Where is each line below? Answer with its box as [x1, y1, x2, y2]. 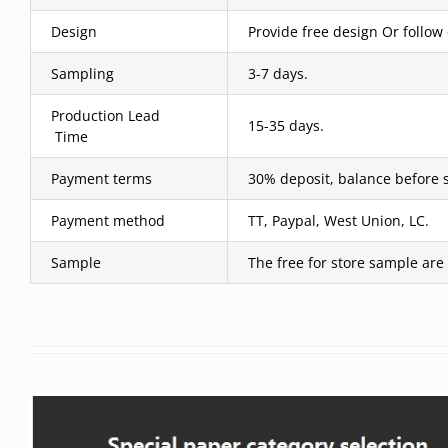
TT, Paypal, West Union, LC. [248, 211, 429, 230]
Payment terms [51, 169, 152, 188]
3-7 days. [248, 64, 308, 83]
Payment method [51, 211, 165, 230]
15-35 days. [248, 116, 324, 135]
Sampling [51, 64, 114, 83]
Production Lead [51, 106, 168, 125]
